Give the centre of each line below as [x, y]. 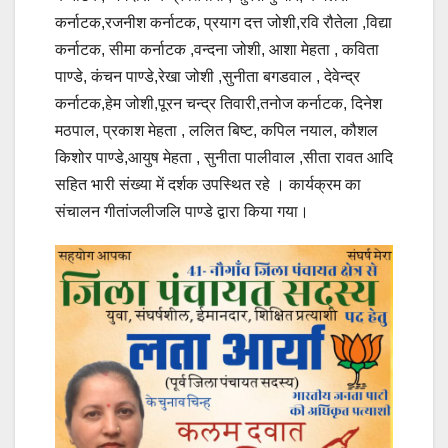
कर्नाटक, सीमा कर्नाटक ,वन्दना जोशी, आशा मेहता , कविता [217, 49]
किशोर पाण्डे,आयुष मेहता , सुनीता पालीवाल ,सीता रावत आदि [224, 157]
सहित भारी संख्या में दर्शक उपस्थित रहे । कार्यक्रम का [208, 184]
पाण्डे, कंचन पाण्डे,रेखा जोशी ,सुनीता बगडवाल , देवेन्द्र [207, 76]
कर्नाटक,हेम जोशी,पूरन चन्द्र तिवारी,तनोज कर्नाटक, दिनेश [218, 103]
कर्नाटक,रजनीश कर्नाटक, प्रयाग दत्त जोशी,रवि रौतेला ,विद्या [223, 22]
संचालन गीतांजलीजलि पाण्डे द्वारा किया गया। [182, 211]
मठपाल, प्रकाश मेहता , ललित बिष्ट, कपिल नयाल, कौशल [216, 130]
